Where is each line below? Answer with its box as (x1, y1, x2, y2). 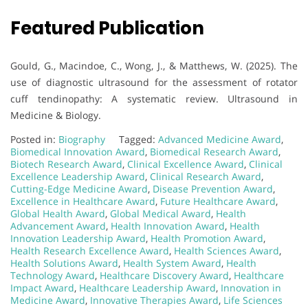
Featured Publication (10, 15, 204, 41)
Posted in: (10, 132, 58, 146)
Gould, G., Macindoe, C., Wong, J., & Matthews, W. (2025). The (10, 58, 298, 72)
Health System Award (123, 256, 221, 269)
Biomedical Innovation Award (10, 144, 145, 158)
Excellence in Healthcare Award (10, 194, 155, 208)
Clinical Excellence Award (127, 157, 244, 170)
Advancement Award (10, 219, 106, 232)
